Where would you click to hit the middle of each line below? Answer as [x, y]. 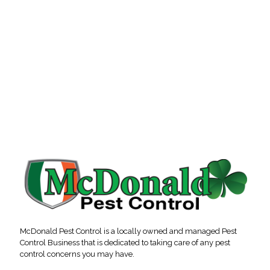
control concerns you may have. [77, 254]
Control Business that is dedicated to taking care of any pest [125, 243]
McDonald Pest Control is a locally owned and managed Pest [128, 231]
